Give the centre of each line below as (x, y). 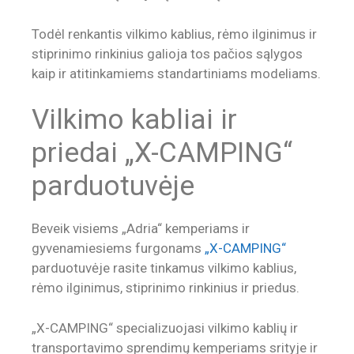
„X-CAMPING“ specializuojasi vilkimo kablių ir (165, 328)
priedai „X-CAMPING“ (162, 153)
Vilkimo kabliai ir (134, 120)
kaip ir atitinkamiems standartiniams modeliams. (176, 73)
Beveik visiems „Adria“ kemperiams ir (141, 229)
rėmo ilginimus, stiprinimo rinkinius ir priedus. (166, 288)
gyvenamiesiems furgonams (118, 249)
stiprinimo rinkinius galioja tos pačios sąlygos (167, 53)
